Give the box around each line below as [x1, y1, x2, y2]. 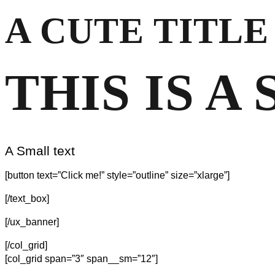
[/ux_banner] [5, 217, 59, 228]
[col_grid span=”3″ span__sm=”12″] [5, 254, 158, 265]
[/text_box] [5, 193, 49, 204]
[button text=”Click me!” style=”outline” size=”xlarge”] [5, 170, 230, 181]
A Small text [5, 144, 75, 158]
